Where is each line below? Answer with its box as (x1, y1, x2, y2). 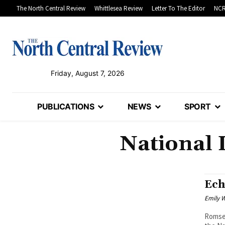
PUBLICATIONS (37, 101, 94, 112)
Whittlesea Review (94, 4, 143, 13)
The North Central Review (17, 4, 85, 13)
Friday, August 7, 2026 (50, 69, 125, 78)
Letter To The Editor (152, 4, 205, 13)
